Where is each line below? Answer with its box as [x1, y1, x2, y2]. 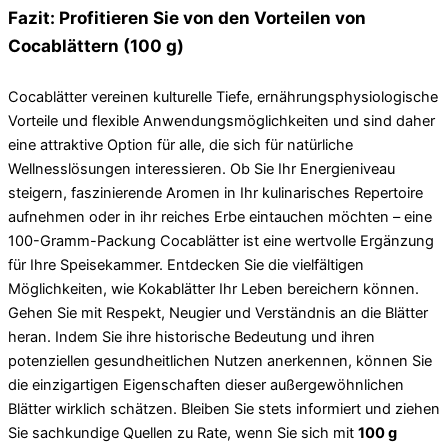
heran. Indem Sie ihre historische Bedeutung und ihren [8, 328, 375, 347]
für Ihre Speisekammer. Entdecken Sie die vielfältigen [8, 256, 364, 275]
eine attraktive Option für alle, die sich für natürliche [8, 136, 353, 155]
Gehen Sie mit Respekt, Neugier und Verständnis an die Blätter [8, 304, 428, 323]
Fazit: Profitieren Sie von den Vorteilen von [8, 6, 366, 28]
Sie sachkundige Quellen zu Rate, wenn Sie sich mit [8, 424, 358, 443]
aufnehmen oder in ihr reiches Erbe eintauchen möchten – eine [8, 208, 432, 227]
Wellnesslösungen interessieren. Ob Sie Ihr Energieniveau [8, 160, 395, 179]
